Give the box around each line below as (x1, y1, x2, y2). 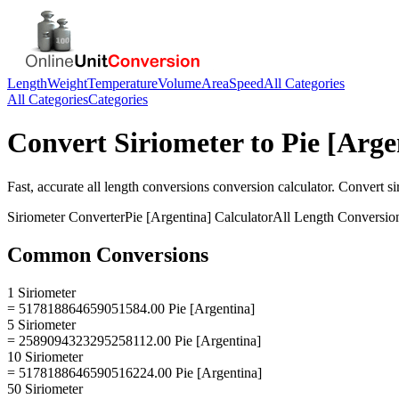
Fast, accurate (7, 178, 87, 194)
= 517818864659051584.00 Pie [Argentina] (7, 300, 255, 316)
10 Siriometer (7, 348, 83, 364)
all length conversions (87, 178, 209, 194)
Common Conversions (7, 242, 208, 266)
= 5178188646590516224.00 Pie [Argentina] (7, 364, 262, 380)
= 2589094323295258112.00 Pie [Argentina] (7, 332, 261, 348)
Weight (47, 76, 87, 91)
